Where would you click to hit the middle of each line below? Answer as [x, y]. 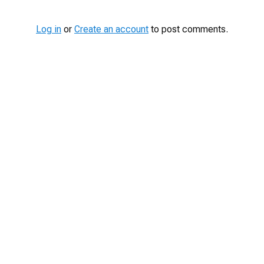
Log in [49, 29]
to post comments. [188, 29]
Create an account [111, 29]
